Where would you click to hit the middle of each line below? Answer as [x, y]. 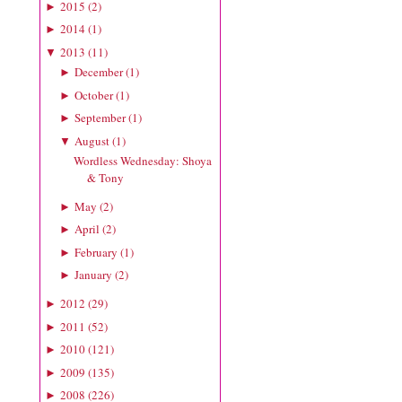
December [98, 72]
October [93, 95]
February [96, 252]
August [92, 140]
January [93, 275]
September [100, 118]
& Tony [106, 177]
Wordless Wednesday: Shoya [143, 160]
